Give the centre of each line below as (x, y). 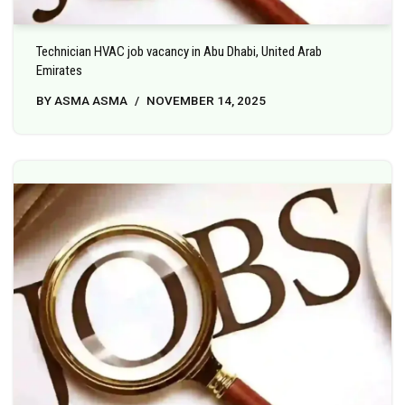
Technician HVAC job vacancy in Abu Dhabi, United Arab (179, 52)
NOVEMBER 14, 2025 (206, 101)
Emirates (59, 71)
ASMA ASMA (91, 101)
